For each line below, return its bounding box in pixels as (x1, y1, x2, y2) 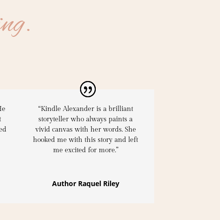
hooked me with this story (33, 136, 113, 144)
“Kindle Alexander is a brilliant (38, 105, 133, 113)
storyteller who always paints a (38, 115, 133, 123)
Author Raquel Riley (52, 178, 119, 188)
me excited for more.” (53, 146, 118, 154)
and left (112, 136, 138, 144)
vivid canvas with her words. (35, 125, 125, 134)
